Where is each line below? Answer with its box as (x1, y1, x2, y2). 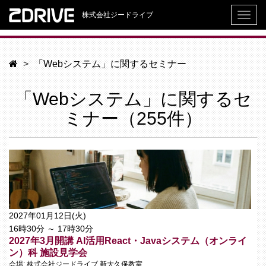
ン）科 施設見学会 (9, 248, 87, 258)
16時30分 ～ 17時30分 (9, 224, 93, 233)
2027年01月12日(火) (9, 211, 86, 220)
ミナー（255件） (64, 109, 202, 128)
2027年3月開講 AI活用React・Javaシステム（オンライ (9, 236, 247, 246)
